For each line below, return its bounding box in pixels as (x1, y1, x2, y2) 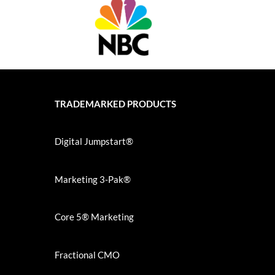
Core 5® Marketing (55, 211, 134, 223)
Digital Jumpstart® (55, 136, 134, 147)
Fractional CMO (55, 249, 120, 260)
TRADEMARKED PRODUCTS (55, 98, 177, 109)
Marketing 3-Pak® (55, 173, 131, 185)
